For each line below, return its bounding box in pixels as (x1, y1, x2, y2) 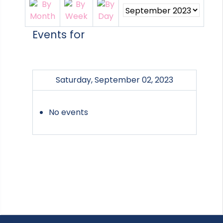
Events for (32, 27, 85, 42)
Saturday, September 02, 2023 (56, 74, 173, 86)
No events (49, 107, 88, 118)
